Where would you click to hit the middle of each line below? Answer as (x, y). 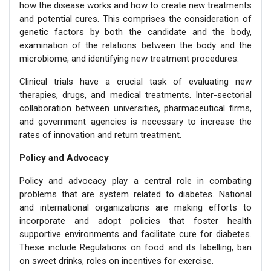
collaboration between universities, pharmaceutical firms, (135, 108)
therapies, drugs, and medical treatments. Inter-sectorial (135, 95)
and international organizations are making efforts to (135, 207)
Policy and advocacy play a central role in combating (135, 181)
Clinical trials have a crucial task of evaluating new (135, 81)
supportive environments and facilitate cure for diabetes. (135, 234)
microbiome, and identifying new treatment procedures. (129, 58)
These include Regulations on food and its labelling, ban (135, 247)
